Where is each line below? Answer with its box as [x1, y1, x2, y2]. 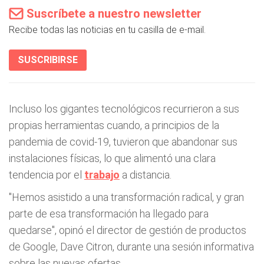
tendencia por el [9, 169, 84, 181]
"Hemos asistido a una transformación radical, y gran [9, 191, 244, 203]
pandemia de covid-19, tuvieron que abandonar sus [9, 136, 237, 148]
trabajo [84, 169, 120, 181]
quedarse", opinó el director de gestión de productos [9, 224, 246, 236]
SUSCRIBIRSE [18, 54, 78, 65]
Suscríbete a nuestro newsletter [27, 6, 202, 21]
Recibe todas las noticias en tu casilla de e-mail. [9, 24, 206, 35]
